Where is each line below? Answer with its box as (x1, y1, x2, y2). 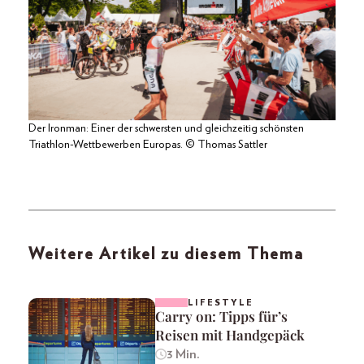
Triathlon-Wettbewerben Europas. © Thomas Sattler (28, 139, 267, 151)
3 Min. (166, 348, 200, 362)
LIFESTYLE (188, 298, 253, 308)
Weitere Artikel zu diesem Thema (28, 246, 304, 263)
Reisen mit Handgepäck (155, 326, 305, 344)
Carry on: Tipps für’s (155, 307, 288, 326)
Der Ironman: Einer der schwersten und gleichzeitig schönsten (28, 123, 304, 135)
